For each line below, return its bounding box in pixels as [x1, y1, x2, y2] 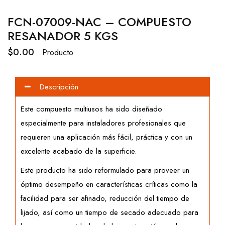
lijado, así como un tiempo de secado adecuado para [21, 207, 198, 218]
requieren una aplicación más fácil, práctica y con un [21, 132, 192, 143]
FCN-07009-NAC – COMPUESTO [8, 13, 191, 31]
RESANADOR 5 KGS [8, 27, 118, 45]
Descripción [40, 81, 78, 93]
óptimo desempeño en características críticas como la [21, 179, 197, 190]
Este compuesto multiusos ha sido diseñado [21, 103, 162, 115]
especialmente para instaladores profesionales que [21, 118, 186, 129]
